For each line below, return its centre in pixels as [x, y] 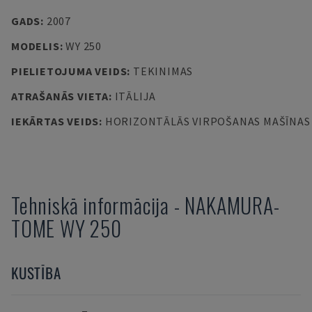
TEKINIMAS [163, 71]
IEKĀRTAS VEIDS [55, 121]
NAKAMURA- [232, 205]
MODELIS [36, 46]
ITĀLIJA [135, 96]
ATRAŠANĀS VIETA [60, 96]
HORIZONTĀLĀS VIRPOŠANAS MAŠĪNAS [208, 121]
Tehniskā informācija [91, 205]
